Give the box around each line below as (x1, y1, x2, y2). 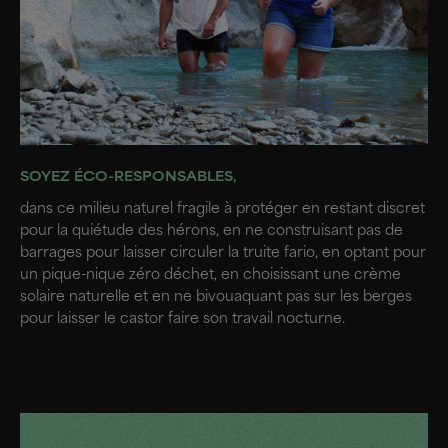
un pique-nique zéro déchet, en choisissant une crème (20, 268, 401, 283)
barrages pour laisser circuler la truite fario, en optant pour (20, 246, 426, 261)
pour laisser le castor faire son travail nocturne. (20, 312, 345, 327)
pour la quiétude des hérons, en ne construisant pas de (20, 224, 403, 239)
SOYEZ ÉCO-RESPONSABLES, (20, 172, 237, 184)
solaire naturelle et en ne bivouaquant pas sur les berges (20, 290, 412, 305)
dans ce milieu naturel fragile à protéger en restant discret (20, 202, 425, 217)
